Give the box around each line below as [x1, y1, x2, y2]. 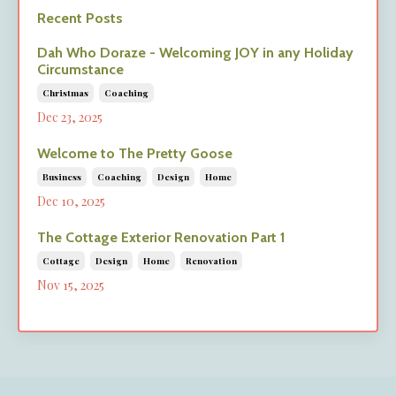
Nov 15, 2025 [37, 276, 104, 293]
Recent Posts [37, 9, 123, 27]
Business [42, 170, 81, 183]
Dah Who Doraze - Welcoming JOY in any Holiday [37, 43, 354, 61]
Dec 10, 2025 [37, 192, 105, 209]
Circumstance [37, 60, 124, 78]
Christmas [42, 86, 88, 99]
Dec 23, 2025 [37, 108, 103, 126]
